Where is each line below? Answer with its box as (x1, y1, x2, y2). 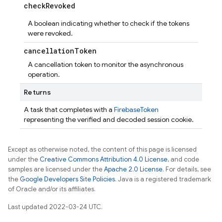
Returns (24, 88, 51, 97)
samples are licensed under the (8, 165, 104, 173)
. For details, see (163, 165, 211, 173)
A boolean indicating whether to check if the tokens (28, 19, 189, 28)
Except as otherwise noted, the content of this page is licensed (8, 145, 197, 154)
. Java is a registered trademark (115, 175, 211, 183)
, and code (167, 155, 199, 164)
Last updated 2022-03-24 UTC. (8, 203, 103, 211)
